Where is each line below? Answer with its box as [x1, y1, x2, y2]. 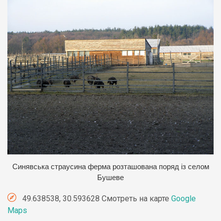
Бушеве [97, 174, 124, 182]
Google [171, 194, 196, 204]
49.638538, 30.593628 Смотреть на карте [20, 194, 171, 204]
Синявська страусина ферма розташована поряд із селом [12, 163, 209, 171]
